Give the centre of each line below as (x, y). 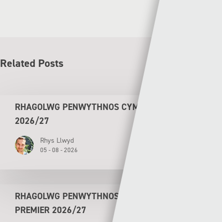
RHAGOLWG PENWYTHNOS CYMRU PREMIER (101, 107)
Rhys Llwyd (57, 140)
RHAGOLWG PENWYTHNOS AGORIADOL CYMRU (107, 196)
